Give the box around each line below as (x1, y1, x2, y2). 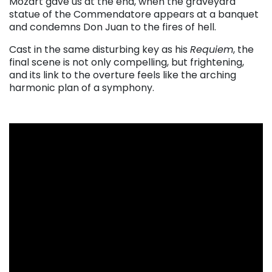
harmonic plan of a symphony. (9, 80, 154, 95)
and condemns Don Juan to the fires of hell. (9, 19, 216, 34)
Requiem (190, 42, 233, 56)
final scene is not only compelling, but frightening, (9, 55, 244, 69)
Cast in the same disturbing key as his (9, 42, 190, 56)
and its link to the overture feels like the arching (9, 67, 236, 82)
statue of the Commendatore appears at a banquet (9, 7, 259, 21)
